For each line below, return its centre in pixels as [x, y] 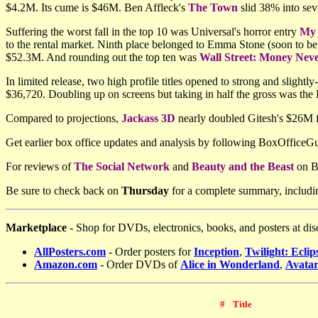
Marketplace [36, 227]
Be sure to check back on [64, 191]
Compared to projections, [64, 118]
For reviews [32, 166]
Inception [216, 252]
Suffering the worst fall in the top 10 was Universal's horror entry [153, 32]
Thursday [145, 191]
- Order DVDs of [139, 264]
